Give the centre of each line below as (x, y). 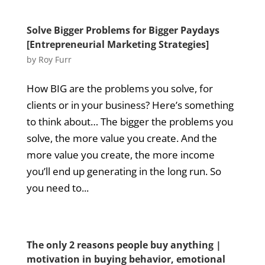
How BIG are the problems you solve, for (119, 88)
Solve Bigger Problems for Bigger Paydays (123, 30)
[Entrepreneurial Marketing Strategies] (117, 44)
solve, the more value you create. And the (122, 138)
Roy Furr (55, 59)
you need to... (57, 188)
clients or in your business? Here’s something (130, 105)
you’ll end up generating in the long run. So (124, 171)
